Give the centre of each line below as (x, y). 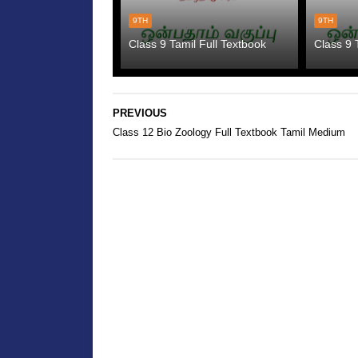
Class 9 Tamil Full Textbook (197, 44)
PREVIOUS (139, 113)
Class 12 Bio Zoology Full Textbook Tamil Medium (229, 132)
